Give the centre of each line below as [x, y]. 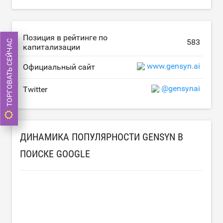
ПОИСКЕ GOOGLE [55, 154]
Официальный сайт [59, 67]
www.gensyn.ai [173, 66]
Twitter [35, 89]
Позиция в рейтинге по [65, 37]
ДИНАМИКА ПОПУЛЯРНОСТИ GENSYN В [102, 137]
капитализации [52, 47]
